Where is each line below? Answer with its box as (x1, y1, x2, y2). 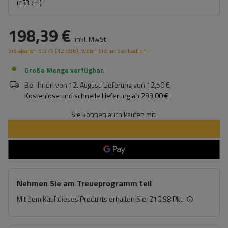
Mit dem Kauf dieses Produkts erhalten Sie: (17, 193, 149, 204)
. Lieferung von (100, 79, 145, 90)
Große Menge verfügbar (24, 65, 103, 75)
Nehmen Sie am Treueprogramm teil (17, 177, 152, 189)
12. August (69, 79, 100, 90)
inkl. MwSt (73, 34, 106, 44)
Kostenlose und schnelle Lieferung (24, 90, 130, 101)
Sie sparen (8, 46, 37, 55)
